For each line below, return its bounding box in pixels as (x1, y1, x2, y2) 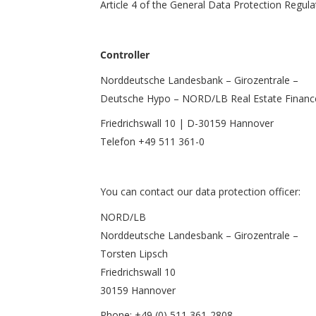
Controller (100, 48, 150, 61)
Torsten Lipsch (100, 246, 168, 260)
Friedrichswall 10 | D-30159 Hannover (100, 116, 274, 130)
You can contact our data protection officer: (100, 185, 300, 198)
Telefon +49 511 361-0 (100, 135, 205, 148)
